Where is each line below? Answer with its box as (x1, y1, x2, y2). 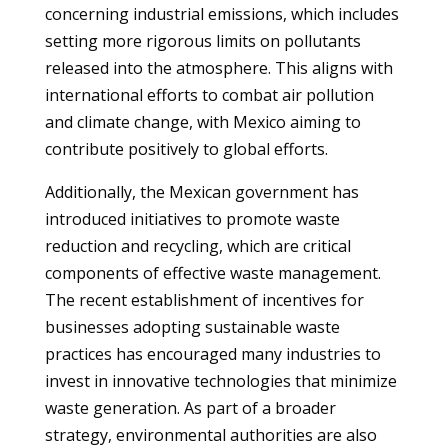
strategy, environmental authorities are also (44, 424, 377, 446)
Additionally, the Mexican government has (44, 181, 359, 203)
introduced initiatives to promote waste (44, 208, 340, 230)
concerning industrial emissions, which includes (44, 3, 399, 25)
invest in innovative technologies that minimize (44, 370, 397, 392)
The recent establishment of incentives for (44, 289, 364, 311)
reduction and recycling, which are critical (44, 235, 351, 257)
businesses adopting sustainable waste (44, 316, 340, 338)
